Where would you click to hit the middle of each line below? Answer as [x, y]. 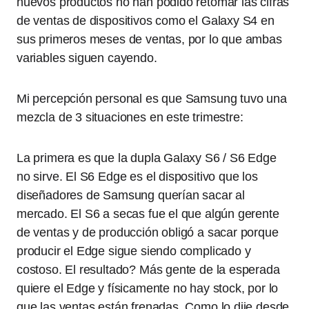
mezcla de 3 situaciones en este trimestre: [130, 117]
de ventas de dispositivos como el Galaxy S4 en [146, 21]
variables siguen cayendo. [90, 58]
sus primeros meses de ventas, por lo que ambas [149, 39]
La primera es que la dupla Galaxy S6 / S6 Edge [147, 158]
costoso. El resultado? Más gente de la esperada [148, 270]
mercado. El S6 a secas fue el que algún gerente [148, 214]
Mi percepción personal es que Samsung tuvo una [152, 99]
